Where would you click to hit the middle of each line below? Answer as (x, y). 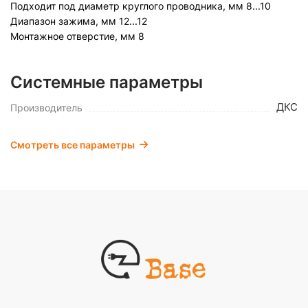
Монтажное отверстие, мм (73, 36)
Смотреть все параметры (73, 145)
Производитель (46, 108)
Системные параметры (107, 82)
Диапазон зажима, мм (63, 21)
